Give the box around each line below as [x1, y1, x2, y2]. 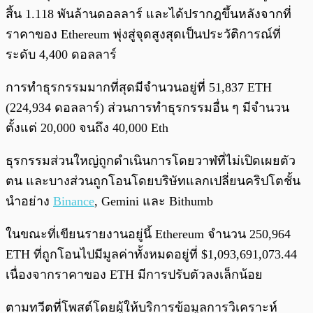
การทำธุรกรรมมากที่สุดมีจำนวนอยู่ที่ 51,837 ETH [6, 80, 272, 94]
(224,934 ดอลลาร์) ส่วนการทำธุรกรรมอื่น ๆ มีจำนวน [6, 100, 289, 115]
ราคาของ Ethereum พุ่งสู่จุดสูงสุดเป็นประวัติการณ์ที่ [6, 27, 281, 41]
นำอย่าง [6, 194, 53, 208]
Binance [53, 194, 94, 208]
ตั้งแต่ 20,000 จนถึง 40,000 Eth [6, 120, 168, 135]
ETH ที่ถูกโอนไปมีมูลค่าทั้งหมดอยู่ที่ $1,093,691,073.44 [6, 247, 297, 261]
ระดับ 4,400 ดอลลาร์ [6, 47, 117, 61]
